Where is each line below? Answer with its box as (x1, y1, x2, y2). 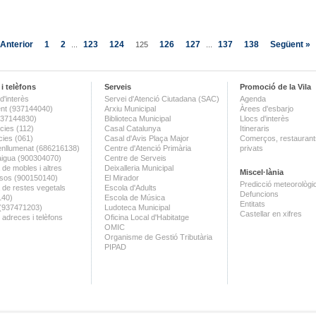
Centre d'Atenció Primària (104, 144, 191, 152)
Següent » (270, 39, 310, 49)
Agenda (240, 95, 266, 103)
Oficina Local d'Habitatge (104, 213, 189, 221)
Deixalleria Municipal (104, 164, 174, 172)
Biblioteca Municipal (104, 114, 171, 123)
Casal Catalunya (104, 124, 161, 133)
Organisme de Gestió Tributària (104, 233, 212, 241)
